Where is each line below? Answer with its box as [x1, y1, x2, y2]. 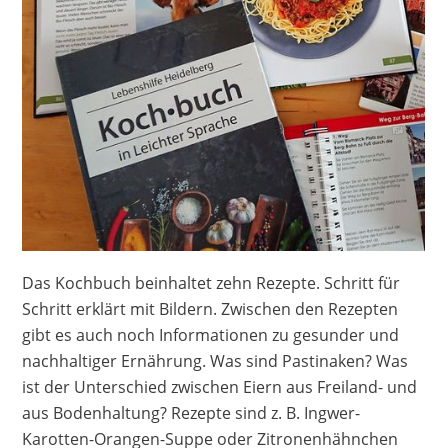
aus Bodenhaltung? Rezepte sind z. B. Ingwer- [22, 402, 361, 425]
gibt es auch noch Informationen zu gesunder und [22, 324, 400, 347]
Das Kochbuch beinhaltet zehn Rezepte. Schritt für [22, 272, 401, 295]
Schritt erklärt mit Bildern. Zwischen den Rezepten [22, 298, 399, 321]
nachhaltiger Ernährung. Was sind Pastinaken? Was [22, 350, 409, 373]
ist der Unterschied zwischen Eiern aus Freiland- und [22, 376, 418, 399]
